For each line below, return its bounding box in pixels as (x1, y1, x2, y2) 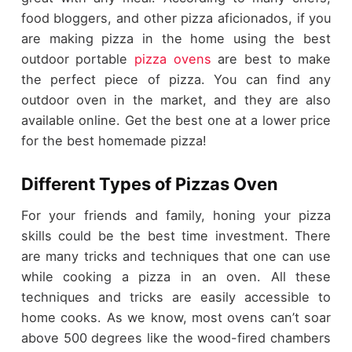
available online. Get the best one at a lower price (20, 112, 332, 128)
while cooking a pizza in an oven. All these (20, 269, 332, 285)
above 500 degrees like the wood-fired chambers (20, 330, 332, 346)
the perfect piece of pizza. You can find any (20, 71, 332, 87)
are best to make (211, 50, 332, 67)
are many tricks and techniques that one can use (20, 248, 332, 265)
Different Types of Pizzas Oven (20, 173, 278, 194)
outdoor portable (20, 50, 135, 67)
